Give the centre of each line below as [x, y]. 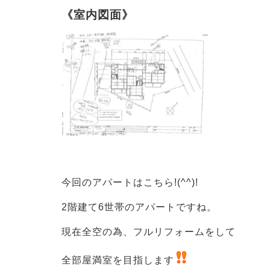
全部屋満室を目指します [118, 260]
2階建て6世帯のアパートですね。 [139, 207]
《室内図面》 [98, 15]
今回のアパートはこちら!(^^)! [130, 182]
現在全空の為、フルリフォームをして [149, 232]
